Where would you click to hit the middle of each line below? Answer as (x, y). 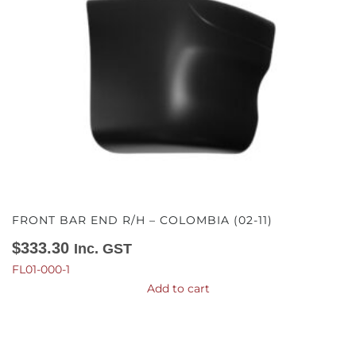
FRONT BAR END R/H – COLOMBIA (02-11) (142, 220)
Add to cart (178, 288)
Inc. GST (103, 249)
